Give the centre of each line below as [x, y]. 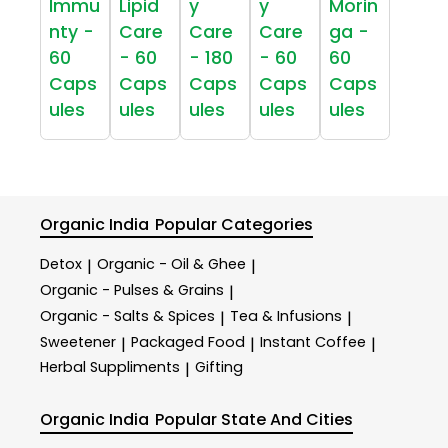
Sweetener [78, 341]
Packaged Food [188, 341]
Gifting [219, 367]
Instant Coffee [313, 341]
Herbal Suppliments [110, 367]
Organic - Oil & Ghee [171, 264]
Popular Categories [234, 224]
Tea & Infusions [286, 315]
